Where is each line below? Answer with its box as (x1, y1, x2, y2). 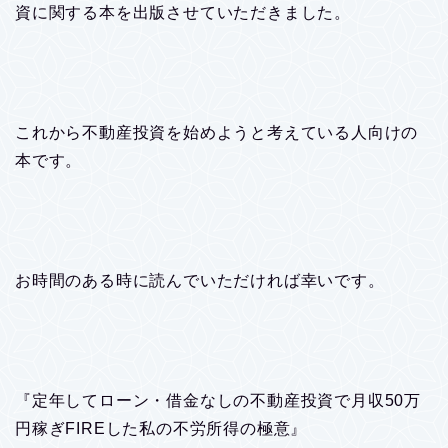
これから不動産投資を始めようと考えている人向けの (15, 123, 419, 141)
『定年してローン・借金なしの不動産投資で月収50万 (15, 391, 421, 409)
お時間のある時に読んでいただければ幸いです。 (15, 271, 385, 289)
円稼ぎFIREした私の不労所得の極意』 (15, 419, 308, 437)
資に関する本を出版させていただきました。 (15, 3, 351, 21)
